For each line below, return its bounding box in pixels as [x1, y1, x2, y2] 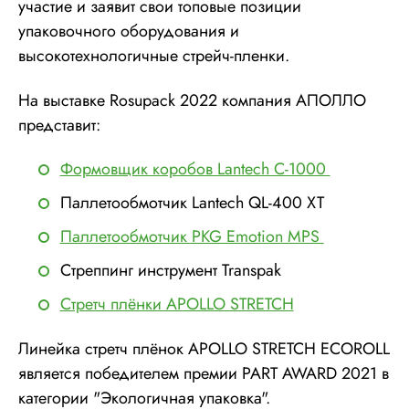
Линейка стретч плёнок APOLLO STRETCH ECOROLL [18, 336, 390, 361]
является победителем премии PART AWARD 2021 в [18, 361, 389, 385]
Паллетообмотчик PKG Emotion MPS [59, 225, 324, 249]
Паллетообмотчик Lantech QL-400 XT [59, 191, 324, 215]
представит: [18, 112, 105, 137]
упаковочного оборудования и [18, 19, 239, 43]
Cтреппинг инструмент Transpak [59, 258, 281, 283]
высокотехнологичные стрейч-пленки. [18, 44, 289, 68]
